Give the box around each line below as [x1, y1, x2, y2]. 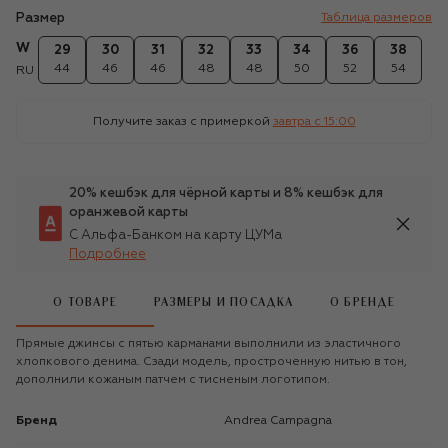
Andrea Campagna [233, 414, 332, 427]
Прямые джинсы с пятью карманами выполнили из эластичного [16, 337, 401, 350]
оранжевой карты [69, 205, 188, 219]
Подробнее [69, 247, 146, 261]
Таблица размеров [321, 11, 432, 24]
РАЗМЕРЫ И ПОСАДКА [154, 297, 294, 309]
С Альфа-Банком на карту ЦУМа [69, 228, 282, 242]
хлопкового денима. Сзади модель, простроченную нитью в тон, [16, 355, 407, 368]
